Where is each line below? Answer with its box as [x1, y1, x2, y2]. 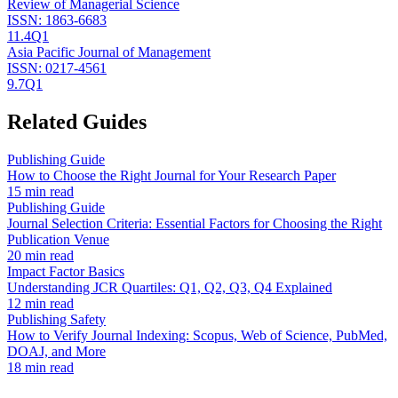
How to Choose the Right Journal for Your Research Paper [7, 167, 336, 183]
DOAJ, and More [7, 343, 106, 359]
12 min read [7, 295, 74, 311]
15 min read [7, 183, 74, 199]
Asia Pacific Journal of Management [7, 44, 211, 60]
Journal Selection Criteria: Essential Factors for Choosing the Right [7, 215, 382, 231]
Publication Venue [7, 231, 109, 247]
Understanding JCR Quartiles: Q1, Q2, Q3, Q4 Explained [7, 279, 332, 295]
